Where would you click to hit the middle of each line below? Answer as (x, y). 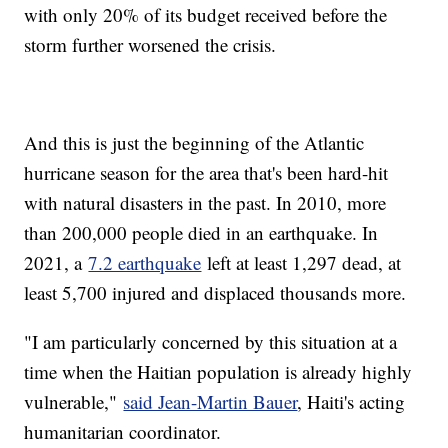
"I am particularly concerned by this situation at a (211, 341)
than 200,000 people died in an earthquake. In (201, 232)
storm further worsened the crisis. (150, 44)
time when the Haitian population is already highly (218, 371)
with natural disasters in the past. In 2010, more (205, 202)
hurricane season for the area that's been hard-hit (206, 172)
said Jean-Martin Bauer (210, 401)
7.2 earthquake (145, 262)
